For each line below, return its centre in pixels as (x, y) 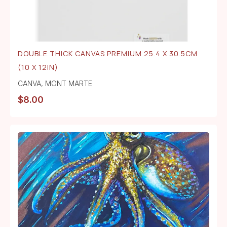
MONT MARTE (69, 83)
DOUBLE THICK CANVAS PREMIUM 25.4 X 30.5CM (108, 53)
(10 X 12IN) (38, 67)
